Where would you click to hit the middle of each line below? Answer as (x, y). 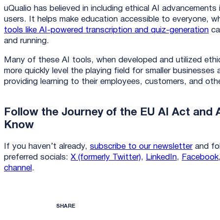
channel (18, 168)
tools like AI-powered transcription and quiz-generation (106, 30)
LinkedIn (161, 158)
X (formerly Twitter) (106, 158)
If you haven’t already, (47, 147)
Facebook (200, 158)
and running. (28, 41)
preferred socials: (37, 158)
